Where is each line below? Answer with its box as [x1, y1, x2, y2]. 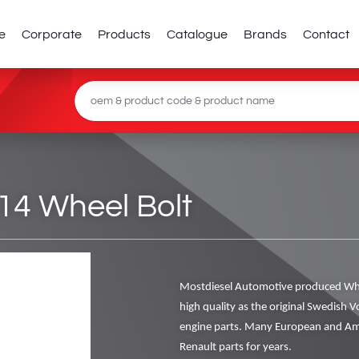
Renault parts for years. [179, 341, 292, 353]
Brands [244, 28, 288, 41]
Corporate [22, 28, 83, 41]
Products [98, 28, 151, 41]
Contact [303, 28, 350, 41]
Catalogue [167, 28, 228, 41]
